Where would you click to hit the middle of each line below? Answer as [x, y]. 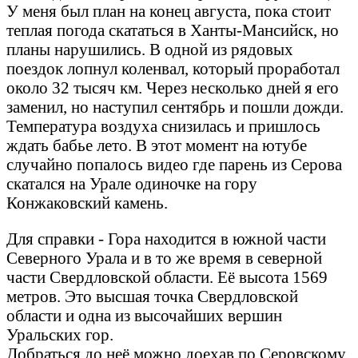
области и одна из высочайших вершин [144, 315]
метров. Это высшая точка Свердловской [152, 296]
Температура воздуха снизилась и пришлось [163, 125]
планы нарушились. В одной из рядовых [150, 49]
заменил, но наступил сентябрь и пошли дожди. [175, 106]
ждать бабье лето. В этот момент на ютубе [157, 145]
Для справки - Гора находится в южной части [166, 238]
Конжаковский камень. [87, 202]
